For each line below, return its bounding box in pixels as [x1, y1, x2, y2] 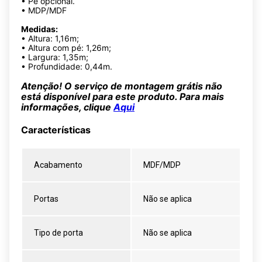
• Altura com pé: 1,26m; [21, 42, 111, 53]
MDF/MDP [143, 160, 181, 170]
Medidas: [21, 23, 58, 34]
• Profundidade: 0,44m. [21, 61, 112, 71]
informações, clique [21, 101, 113, 113]
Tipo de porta [34, 228, 83, 238]
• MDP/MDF [21, 5, 67, 15]
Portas [34, 194, 58, 204]
